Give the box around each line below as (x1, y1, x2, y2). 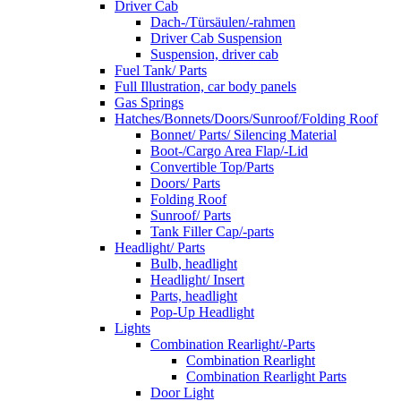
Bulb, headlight (150, 256, 237, 271)
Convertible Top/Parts (150, 159, 274, 175)
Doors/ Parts (150, 175, 220, 191)
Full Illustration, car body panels (115, 79, 296, 94)
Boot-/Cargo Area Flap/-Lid (150, 143, 308, 158)
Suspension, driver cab (150, 47, 278, 62)
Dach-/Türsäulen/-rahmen (150, 14, 295, 30)
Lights (115, 320, 150, 336)
